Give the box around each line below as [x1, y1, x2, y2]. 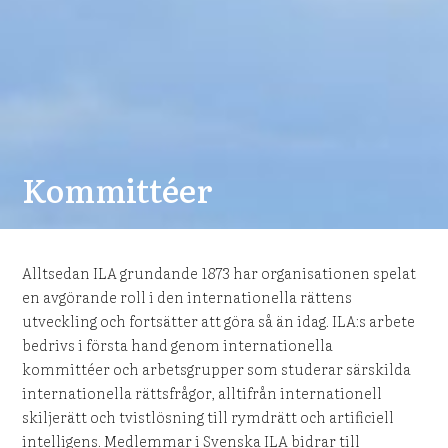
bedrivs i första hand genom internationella [22, 332, 334, 356]
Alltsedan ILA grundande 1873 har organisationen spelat [22, 260, 417, 284]
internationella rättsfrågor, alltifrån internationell [22, 380, 383, 404]
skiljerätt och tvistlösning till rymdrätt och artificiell [22, 404, 395, 428]
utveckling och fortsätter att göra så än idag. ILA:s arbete [22, 308, 416, 332]
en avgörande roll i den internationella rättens [22, 284, 353, 308]
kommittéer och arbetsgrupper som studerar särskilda [22, 356, 412, 380]
